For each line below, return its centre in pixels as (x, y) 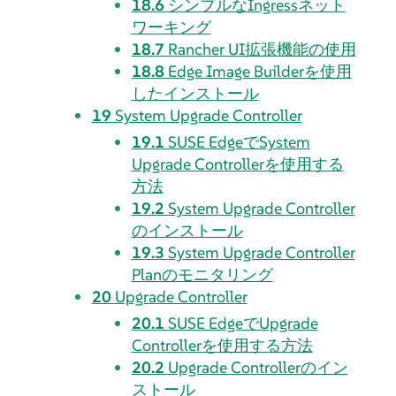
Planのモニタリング (202, 274)
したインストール (195, 93)
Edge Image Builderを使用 (259, 71)
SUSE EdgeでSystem (239, 141)
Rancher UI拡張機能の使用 (262, 49)
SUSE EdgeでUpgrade (243, 323)
